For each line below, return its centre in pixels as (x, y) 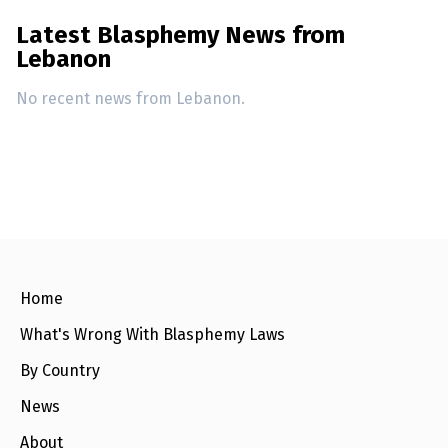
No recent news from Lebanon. (130, 98)
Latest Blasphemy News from (180, 35)
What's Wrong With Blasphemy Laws (152, 334)
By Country (60, 370)
